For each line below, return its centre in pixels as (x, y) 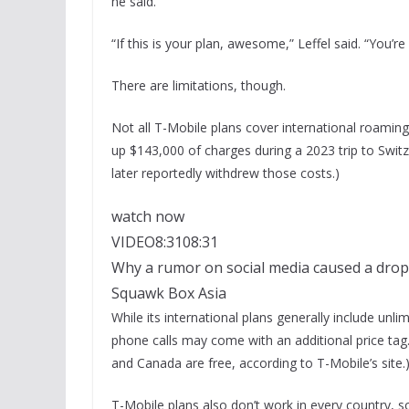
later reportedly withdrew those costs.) (225, 173)
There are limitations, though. (199, 85)
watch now (148, 216)
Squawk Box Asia (169, 293)
